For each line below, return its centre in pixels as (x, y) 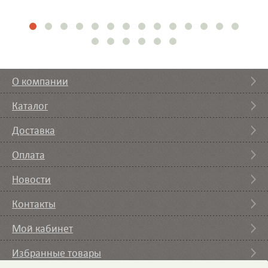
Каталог (30, 106)
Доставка (33, 130)
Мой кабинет (42, 228)
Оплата (28, 155)
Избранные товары (57, 253)
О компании (40, 81)
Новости (31, 179)
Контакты (34, 204)
